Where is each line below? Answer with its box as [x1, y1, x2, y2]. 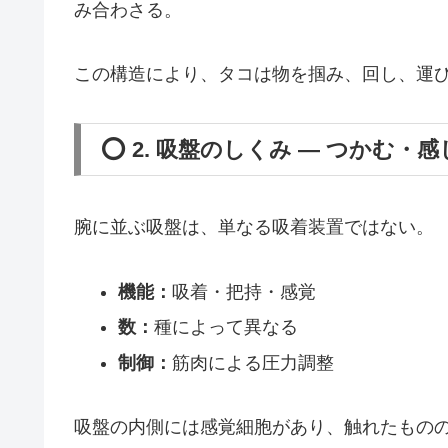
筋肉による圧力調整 [171, 352, 334, 373]
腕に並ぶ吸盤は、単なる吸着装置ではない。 [74, 217, 434, 238]
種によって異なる [153, 317, 298, 338]
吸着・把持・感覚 [171, 281, 316, 302]
